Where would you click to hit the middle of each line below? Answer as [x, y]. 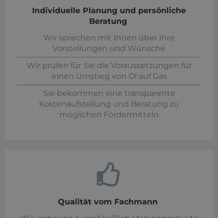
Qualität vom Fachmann [109, 202]
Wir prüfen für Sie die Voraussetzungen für [109, 66]
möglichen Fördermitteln [109, 115]
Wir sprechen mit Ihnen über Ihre [109, 38]
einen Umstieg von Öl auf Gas [109, 76]
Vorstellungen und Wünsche [109, 49]
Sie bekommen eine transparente [109, 93]
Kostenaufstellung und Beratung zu [109, 104]
